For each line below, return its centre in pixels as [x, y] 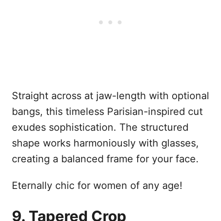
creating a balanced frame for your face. [105, 159]
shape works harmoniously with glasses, [105, 143]
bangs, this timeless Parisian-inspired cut [107, 111]
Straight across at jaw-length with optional [110, 95]
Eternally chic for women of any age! [97, 185]
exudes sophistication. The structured [100, 127]
